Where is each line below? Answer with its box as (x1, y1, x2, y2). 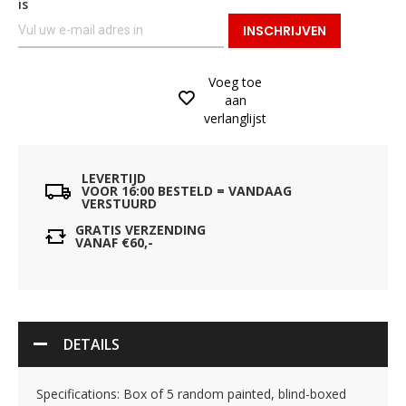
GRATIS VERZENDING (75, 221, 206, 238)
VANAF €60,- (75, 234, 153, 251)
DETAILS (63, 334, 120, 354)
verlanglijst (204, 110, 266, 127)
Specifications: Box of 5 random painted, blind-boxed (36, 385, 346, 402)
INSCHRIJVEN (243, 22, 326, 40)
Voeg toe (208, 73, 262, 91)
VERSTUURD (82, 195, 157, 212)
